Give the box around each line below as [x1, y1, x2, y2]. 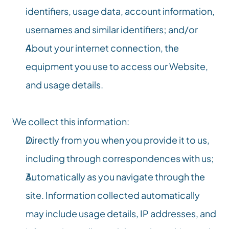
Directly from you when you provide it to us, [26, 134, 210, 146]
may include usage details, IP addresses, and [26, 208, 216, 219]
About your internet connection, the [26, 42, 179, 54]
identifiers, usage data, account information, [26, 5, 215, 17]
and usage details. [26, 79, 103, 90]
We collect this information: [12, 116, 129, 127]
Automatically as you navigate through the [26, 171, 205, 182]
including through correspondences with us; [26, 152, 214, 164]
